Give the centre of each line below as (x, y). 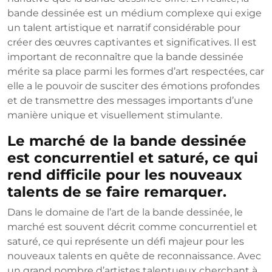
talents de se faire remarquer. (117, 192)
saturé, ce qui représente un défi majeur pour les (126, 242)
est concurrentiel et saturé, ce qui (133, 158)
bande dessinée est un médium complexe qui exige (134, 13)
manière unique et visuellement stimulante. (115, 115)
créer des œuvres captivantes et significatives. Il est (132, 42)
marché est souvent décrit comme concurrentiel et (132, 227)
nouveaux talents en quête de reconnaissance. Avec (134, 256)
